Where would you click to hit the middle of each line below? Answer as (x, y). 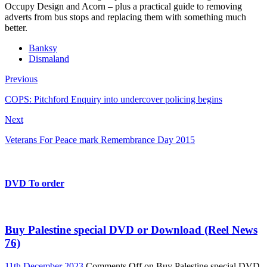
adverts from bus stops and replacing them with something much (125, 17)
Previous (21, 79)
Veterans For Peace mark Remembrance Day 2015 (100, 139)
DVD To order (35, 184)
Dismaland (49, 58)
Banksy (43, 48)
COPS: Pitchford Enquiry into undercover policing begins (114, 99)
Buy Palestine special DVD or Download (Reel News (131, 230)
